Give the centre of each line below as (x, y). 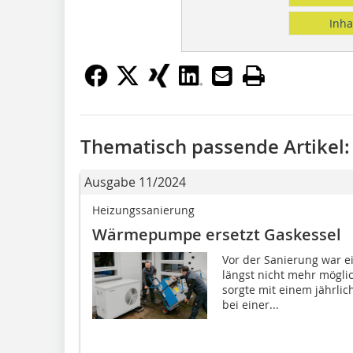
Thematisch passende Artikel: (215, 146)
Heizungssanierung (143, 210)
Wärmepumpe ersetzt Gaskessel (217, 234)
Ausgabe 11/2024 (135, 182)
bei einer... (250, 304)
